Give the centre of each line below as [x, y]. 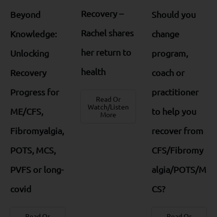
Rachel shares [107, 33]
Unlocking [30, 53]
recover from [177, 131]
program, [170, 53]
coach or [168, 73]
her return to [106, 52]
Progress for [35, 92]
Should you [173, 15]
